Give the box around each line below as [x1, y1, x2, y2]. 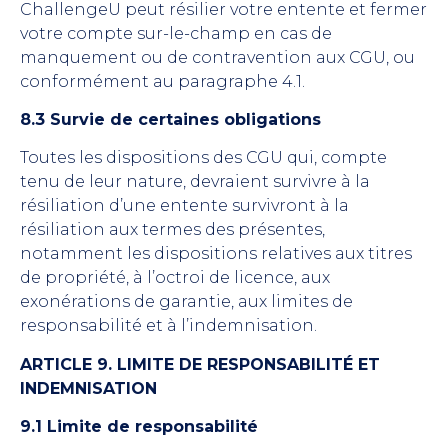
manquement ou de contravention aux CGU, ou [20, 47, 415, 67]
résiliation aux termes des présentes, [20, 220, 325, 240]
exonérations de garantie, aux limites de [20, 292, 353, 312]
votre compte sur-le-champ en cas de [20, 23, 332, 43]
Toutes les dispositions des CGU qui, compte [20, 148, 387, 168]
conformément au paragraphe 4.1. [20, 71, 305, 91]
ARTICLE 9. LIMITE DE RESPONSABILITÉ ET [20, 354, 380, 374]
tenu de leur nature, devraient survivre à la [20, 172, 370, 192]
